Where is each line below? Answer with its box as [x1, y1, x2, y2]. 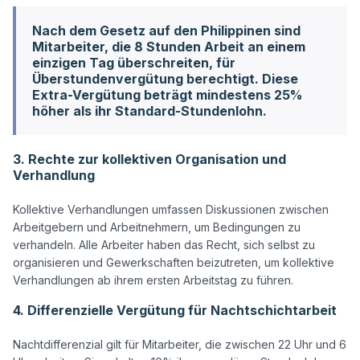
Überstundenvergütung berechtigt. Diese [32, 70, 298, 87]
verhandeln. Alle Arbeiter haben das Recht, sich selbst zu [13, 237, 315, 252]
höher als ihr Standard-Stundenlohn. [32, 102, 267, 119]
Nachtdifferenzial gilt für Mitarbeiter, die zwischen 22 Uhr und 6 [13, 337, 346, 351]
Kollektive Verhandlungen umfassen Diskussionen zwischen [13, 202, 329, 216]
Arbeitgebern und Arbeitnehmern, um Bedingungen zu [13, 219, 301, 234]
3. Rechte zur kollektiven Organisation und [13, 150, 286, 167]
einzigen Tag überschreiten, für [32, 54, 235, 71]
